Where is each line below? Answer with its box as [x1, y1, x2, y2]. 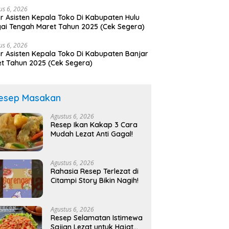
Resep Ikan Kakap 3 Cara [51, 120, 138, 130]
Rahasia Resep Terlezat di [51, 167, 139, 176]
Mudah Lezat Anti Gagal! [51, 129, 133, 139]
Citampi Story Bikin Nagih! [51, 176, 139, 186]
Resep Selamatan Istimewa [51, 213, 143, 223]
